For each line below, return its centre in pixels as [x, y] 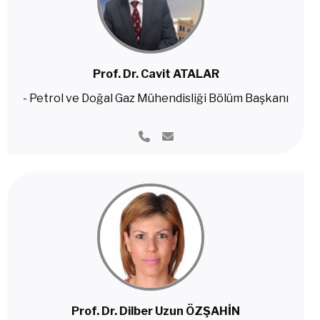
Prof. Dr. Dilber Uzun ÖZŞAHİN [156, 311]
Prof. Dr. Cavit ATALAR [156, 74]
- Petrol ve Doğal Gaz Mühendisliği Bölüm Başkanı [156, 98]
